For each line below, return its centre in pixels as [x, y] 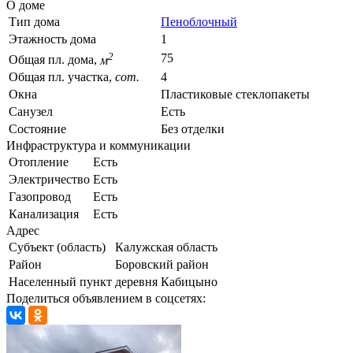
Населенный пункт [60, 282]
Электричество [49, 180]
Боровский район [162, 265]
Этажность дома [52, 39]
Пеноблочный [199, 22]
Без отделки [193, 129]
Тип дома [34, 22]
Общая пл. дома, [54, 60]
